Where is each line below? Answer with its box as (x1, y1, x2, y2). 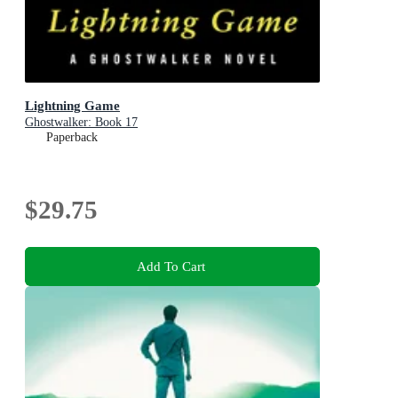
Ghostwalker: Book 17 (25, 115, 138, 129)
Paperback (46, 130, 98, 144)
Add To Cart (136, 258, 205, 274)
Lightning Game (25, 97, 120, 113)
